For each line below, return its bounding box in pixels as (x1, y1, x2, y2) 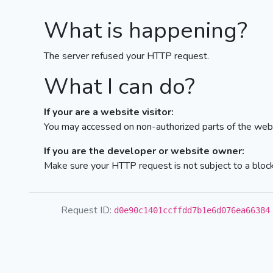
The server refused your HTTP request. (44, 49, 209, 63)
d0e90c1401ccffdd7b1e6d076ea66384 (113, 205, 270, 215)
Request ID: (60, 204, 114, 217)
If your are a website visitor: (44, 105, 174, 119)
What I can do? (44, 71, 195, 102)
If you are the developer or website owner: (44, 144, 244, 158)
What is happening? (44, 15, 247, 46)
